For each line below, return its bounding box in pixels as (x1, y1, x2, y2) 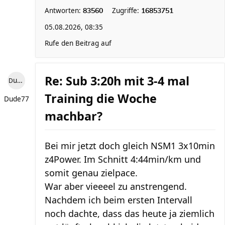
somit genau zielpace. (45, 167, 138, 179)
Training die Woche (45, 90, 157, 106)
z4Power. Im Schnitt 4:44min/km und (45, 153, 201, 165)
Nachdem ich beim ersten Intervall (45, 194, 192, 206)
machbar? (45, 108, 102, 124)
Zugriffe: (112, 6, 141, 15)
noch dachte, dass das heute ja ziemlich (45, 207, 214, 219)
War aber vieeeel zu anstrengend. (45, 180, 187, 192)
